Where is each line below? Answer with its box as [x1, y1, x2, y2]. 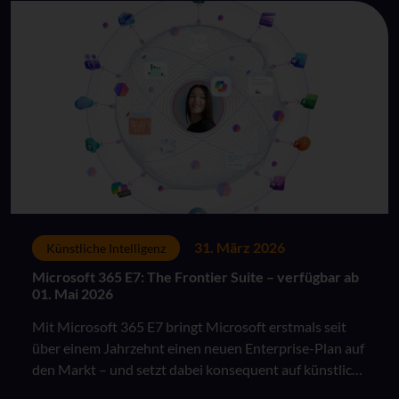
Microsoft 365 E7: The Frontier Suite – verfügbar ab [32, 267, 359, 285]
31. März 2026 [194, 239, 285, 256]
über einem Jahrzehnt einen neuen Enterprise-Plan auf [32, 338, 364, 356]
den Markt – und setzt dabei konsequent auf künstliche [32, 360, 367, 378]
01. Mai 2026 [32, 284, 113, 302]
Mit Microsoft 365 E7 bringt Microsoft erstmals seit [32, 317, 346, 335]
